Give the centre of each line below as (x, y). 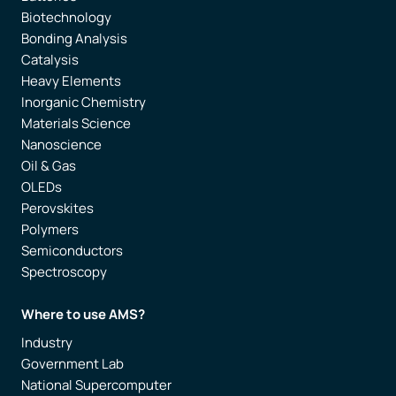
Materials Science (76, 124)
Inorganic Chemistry (84, 103)
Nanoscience (61, 145)
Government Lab (72, 364)
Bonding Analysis (74, 39)
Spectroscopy (64, 272)
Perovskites (57, 209)
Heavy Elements (71, 81)
